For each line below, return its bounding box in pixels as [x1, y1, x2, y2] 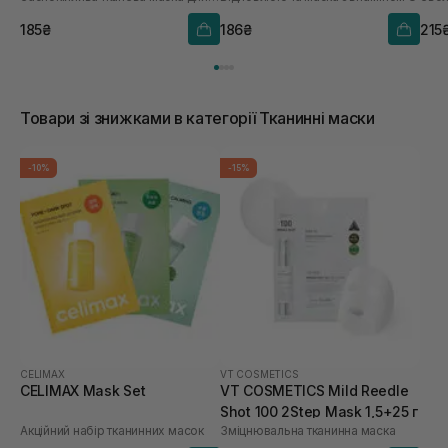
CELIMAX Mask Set [20, 381, 146, 399]
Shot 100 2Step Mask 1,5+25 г [220, 402, 419, 420]
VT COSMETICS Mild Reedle [220, 381, 409, 399]
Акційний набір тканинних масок [20, 422, 204, 438]
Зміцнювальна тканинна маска [220, 422, 396, 438]
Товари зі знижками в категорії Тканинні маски [20, 108, 375, 129]
